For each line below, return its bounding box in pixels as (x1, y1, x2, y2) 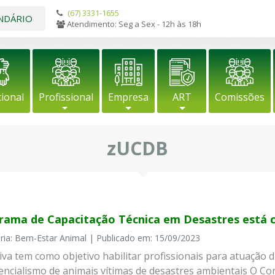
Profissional (39, 90, 93, 104)
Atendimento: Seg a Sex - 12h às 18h (65, 18, 201, 29)
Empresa (108, 90, 149, 104)
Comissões (215, 90, 265, 104)
